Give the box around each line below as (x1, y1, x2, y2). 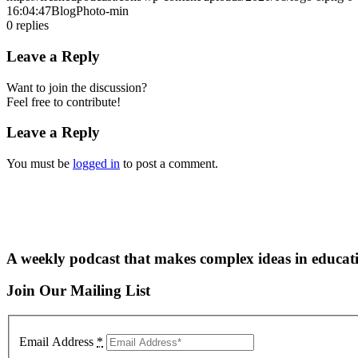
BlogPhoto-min (51, 4, 129, 18)
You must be (6, 157, 73, 171)
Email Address (19, 334, 97, 348)
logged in (73, 157, 120, 171)
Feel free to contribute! (6, 94, 121, 109)
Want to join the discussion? (6, 80, 147, 94)
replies (16, 18, 49, 33)
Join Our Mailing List (6, 282, 150, 300)
